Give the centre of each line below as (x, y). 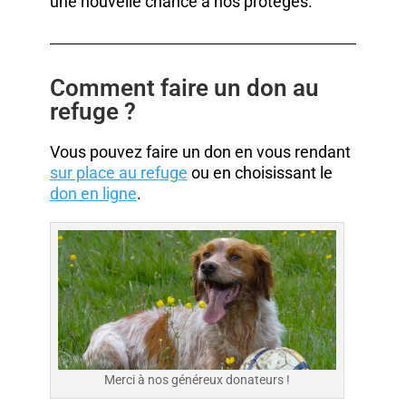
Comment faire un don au (184, 88)
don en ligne (93, 194)
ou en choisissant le (260, 173)
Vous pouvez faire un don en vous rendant (200, 152)
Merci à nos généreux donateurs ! (197, 379)
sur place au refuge (118, 173)
